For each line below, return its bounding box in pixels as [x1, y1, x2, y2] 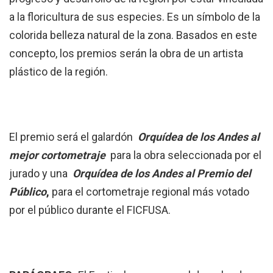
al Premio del [185, 167, 251, 180]
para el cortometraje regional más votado [52, 185, 249, 199]
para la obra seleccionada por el [110, 149, 261, 162]
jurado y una [9, 167, 70, 180]
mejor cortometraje [9, 149, 105, 162]
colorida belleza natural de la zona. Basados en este [9, 29, 257, 42]
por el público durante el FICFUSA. [9, 204, 171, 217]
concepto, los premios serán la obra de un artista [9, 47, 243, 60]
